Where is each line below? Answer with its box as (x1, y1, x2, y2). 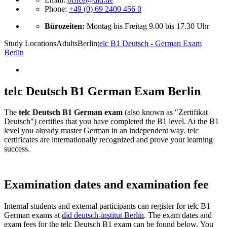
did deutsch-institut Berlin (62, 211, 144, 220)
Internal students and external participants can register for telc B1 (4, 202, 210, 211)
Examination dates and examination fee (4, 178, 209, 192)
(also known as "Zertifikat (123, 108, 208, 117)
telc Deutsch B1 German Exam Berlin (4, 84, 201, 98)
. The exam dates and (144, 211, 212, 220)
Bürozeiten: (45, 21, 87, 30)
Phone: (45, 4, 69, 13)
